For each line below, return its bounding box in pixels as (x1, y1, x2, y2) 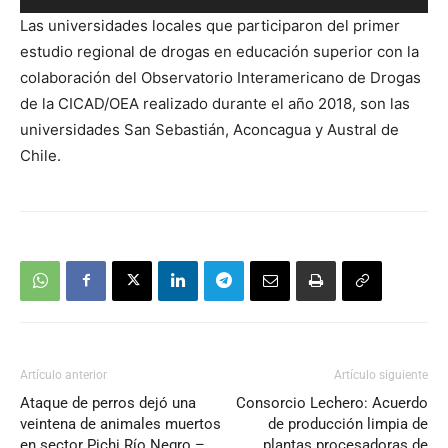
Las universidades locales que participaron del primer (20, 15, 400, 35)
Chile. (20, 145, 61, 165)
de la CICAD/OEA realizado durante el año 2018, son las (20, 93, 410, 113)
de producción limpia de (268, 414, 428, 433)
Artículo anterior (20, 367, 107, 382)
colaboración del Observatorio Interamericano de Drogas (20, 67, 421, 87)
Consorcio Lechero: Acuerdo (236, 393, 428, 412)
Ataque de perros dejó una (20, 393, 196, 412)
